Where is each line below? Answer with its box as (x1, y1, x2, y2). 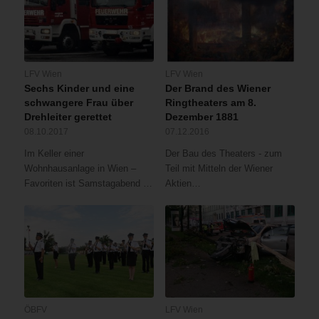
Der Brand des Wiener (164, 83, 271, 95)
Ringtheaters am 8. (164, 97, 256, 109)
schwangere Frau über (23, 97, 133, 109)
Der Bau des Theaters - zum (164, 148, 282, 159)
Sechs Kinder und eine (23, 83, 135, 95)
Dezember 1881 (164, 111, 239, 123)
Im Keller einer (23, 148, 84, 159)
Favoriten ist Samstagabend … (23, 178, 152, 189)
